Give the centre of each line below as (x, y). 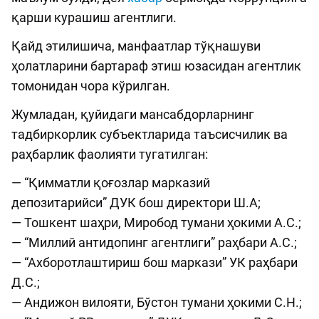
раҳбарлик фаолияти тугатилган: (110, 155)
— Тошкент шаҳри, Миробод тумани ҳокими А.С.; (156, 223)
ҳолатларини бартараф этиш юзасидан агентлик (156, 66)
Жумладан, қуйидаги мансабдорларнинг (133, 115)
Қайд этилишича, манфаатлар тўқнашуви (136, 46)
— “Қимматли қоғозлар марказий (111, 183)
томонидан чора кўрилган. (91, 86)
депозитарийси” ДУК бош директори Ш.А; (136, 203)
